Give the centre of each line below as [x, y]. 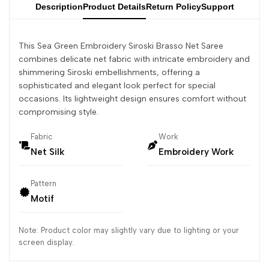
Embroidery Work [196, 152]
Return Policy [173, 7]
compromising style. [59, 112]
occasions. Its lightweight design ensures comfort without [132, 99]
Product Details [114, 7]
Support [217, 7]
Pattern [44, 184]
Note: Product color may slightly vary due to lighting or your [129, 231]
